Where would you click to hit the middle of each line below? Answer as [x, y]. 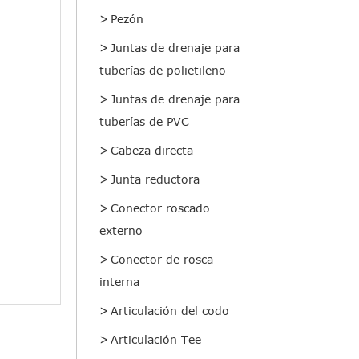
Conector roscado [160, 208]
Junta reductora [155, 179]
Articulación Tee [156, 340]
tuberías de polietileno [163, 71]
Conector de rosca [162, 260]
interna [119, 282]
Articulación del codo [170, 311]
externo [121, 231]
